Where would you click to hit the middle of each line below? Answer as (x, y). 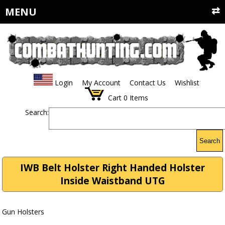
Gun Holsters (23, 212)
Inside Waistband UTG (113, 181)
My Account (101, 83)
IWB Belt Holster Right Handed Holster (113, 168)
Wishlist (187, 83)
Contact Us (147, 83)
